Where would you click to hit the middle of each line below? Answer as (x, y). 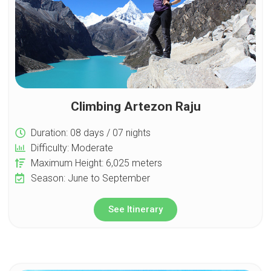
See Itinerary (135, 210)
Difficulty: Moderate (72, 148)
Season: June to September (91, 178)
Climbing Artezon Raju (135, 107)
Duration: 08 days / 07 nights (91, 133)
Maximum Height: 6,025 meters (97, 163)
